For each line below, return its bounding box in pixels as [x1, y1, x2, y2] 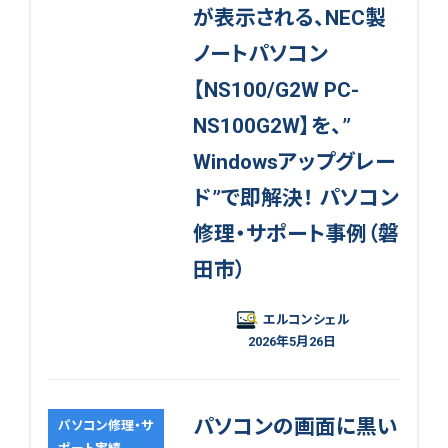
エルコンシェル [262, 312, 350, 328]
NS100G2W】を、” [192, 114, 351, 139]
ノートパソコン [192, 42, 328, 67]
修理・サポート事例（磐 [192, 222, 399, 247]
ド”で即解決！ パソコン [192, 186, 399, 211]
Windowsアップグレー [192, 150, 395, 175]
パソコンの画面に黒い [192, 415, 398, 440]
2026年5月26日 [247, 333, 336, 349]
